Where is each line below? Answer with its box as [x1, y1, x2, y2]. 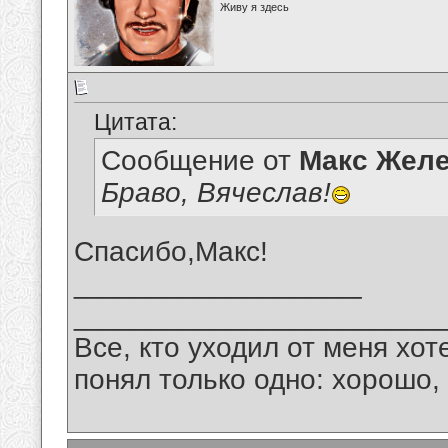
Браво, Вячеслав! [101, 177, 331, 209]
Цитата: [94, 109, 177, 136]
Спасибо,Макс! [74, 236, 268, 268]
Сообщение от [101, 145, 299, 177]
